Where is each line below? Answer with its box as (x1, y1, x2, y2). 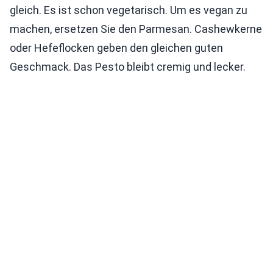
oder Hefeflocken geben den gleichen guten (10, 41, 223, 54)
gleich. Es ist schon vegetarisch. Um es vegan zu (10, 3, 247, 16)
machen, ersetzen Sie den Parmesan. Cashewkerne (10, 22, 262, 35)
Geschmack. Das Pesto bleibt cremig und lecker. (10, 60, 246, 73)
